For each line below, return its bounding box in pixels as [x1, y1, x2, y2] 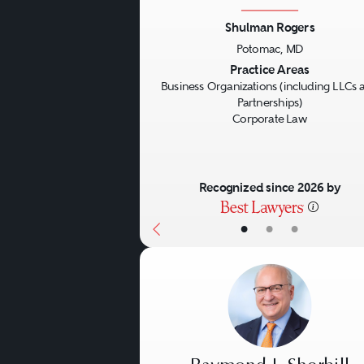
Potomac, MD [236, 42, 304, 55]
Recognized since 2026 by [198, 180, 341, 196]
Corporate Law [232, 111, 307, 125]
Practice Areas [230, 61, 310, 77]
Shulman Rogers [225, 19, 314, 35]
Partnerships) [236, 96, 303, 109]
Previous [151, 59, 223, 82]
